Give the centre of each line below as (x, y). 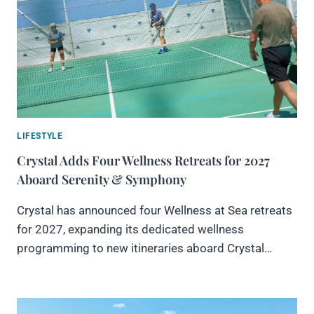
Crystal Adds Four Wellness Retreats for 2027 (143, 160)
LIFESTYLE (40, 136)
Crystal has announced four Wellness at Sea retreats (155, 210)
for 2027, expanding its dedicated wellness (130, 229)
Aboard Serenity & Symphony (102, 179)
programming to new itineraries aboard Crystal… (144, 248)
